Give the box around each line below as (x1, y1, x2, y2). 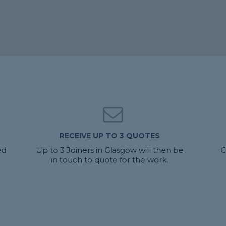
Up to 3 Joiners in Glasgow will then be (35, 145, 184, 155)
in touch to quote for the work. (51, 155, 168, 164)
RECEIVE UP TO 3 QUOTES (59, 131, 160, 140)
